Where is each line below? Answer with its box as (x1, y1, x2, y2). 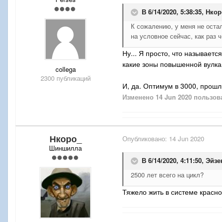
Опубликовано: (122, 133, 169, 143)
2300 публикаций (40, 73, 91, 83)
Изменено (122, 92, 156, 102)
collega (55, 64, 76, 74)
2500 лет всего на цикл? (131, 169, 204, 179)
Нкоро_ (49, 132, 82, 145)
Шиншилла (49, 143, 82, 153)
